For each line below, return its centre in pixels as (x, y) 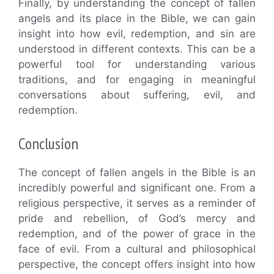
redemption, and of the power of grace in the (137, 233)
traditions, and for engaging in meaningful (137, 80)
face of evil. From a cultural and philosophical (137, 249)
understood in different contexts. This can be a (137, 49)
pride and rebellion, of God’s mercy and (137, 218)
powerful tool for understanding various (137, 65)
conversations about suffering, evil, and (137, 95)
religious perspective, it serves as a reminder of (137, 203)
